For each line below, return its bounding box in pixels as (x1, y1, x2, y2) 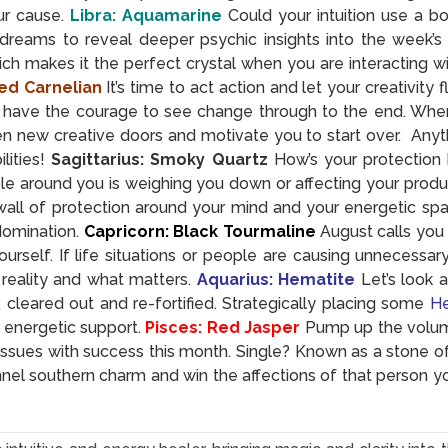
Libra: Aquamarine (70, 5, 223, 25)
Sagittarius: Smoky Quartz (51, 149, 268, 169)
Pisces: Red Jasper (145, 317, 301, 337)
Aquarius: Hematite (196, 269, 356, 289)
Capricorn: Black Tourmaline (83, 221, 316, 241)
